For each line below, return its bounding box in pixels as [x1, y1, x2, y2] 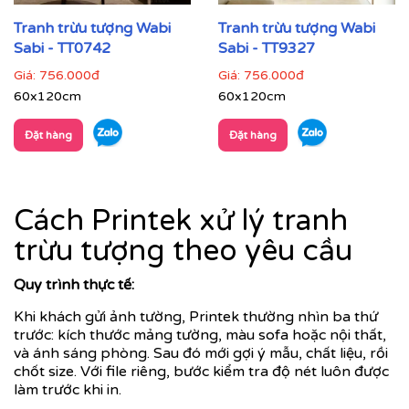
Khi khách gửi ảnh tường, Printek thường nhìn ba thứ [14, 308, 378, 327]
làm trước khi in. [14, 381, 121, 400]
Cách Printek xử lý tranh [14, 204, 348, 239]
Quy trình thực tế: [14, 276, 134, 295]
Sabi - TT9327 [218, 39, 315, 58]
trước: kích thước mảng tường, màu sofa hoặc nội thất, [14, 326, 386, 345]
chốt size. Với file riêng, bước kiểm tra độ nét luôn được [14, 362, 389, 382]
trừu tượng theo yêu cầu [14, 234, 352, 269]
